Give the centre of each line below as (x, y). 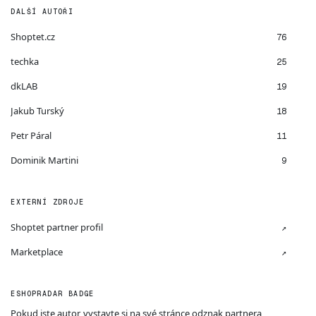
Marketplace (37, 252)
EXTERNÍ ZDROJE (47, 202)
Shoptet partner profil (57, 227)
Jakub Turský (38, 111)
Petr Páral (31, 135)
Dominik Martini (45, 160)
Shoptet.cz (33, 37)
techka (25, 61)
